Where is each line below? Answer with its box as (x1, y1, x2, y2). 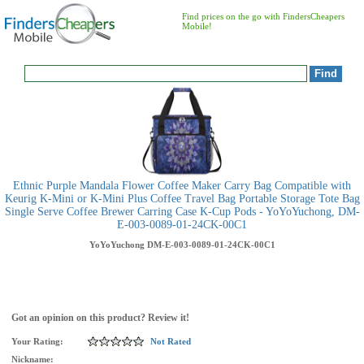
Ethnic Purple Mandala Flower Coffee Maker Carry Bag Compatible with (13, 180, 351, 192)
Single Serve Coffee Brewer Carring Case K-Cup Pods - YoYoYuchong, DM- (4, 206, 360, 218)
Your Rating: (11, 336, 63, 346)
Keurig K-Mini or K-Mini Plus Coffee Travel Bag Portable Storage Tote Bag (4, 193, 360, 205)
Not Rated (150, 336, 191, 346)
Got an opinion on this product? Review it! (11, 312, 189, 323)
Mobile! (182, 21, 212, 31)
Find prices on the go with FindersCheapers (182, 11, 344, 21)
